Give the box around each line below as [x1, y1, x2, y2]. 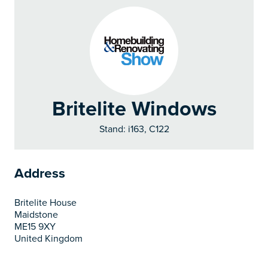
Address [14, 165, 65, 182]
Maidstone [14, 208, 58, 221]
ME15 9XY [14, 220, 56, 233]
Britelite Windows [51, 97, 217, 121]
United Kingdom [14, 232, 83, 245]
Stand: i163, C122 [99, 123, 169, 135]
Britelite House [14, 196, 77, 209]
